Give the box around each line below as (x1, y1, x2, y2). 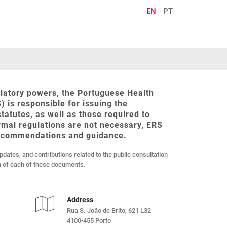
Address (67, 196, 94, 204)
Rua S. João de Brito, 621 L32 (67, 207, 152, 214)
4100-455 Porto (67, 217, 111, 224)
